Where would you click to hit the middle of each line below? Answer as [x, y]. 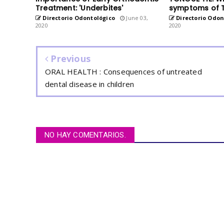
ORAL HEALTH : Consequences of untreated [123, 71]
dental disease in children [90, 84]
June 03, [136, 17]
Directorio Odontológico [78, 17]
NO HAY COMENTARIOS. [85, 135]
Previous [69, 58]
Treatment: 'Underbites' [79, 8]
